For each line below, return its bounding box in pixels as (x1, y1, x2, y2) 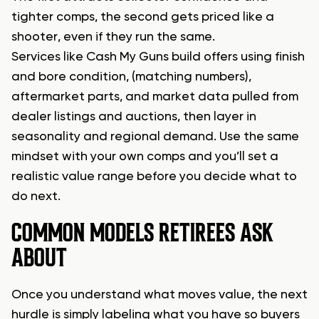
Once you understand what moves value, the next (11, 288, 308, 302)
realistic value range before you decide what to (11, 170, 297, 184)
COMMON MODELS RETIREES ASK (11, 217, 273, 249)
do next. (11, 190, 61, 204)
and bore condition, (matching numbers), (11, 70, 251, 84)
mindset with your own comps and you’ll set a (11, 150, 278, 164)
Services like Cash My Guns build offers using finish (11, 51, 305, 64)
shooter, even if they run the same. (11, 31, 215, 44)
